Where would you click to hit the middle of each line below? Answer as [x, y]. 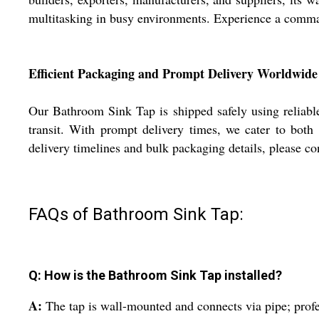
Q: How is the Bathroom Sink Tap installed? [155, 276]
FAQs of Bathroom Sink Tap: [136, 215]
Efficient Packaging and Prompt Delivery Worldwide [173, 74]
